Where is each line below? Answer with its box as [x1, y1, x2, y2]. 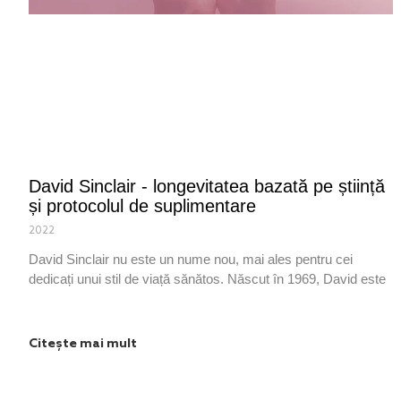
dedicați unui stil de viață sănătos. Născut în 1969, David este [29, 271, 386, 287]
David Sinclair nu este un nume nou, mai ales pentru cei [29, 252, 353, 268]
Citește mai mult [29, 337, 137, 353]
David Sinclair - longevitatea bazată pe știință [29, 176, 385, 197]
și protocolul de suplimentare [29, 196, 256, 217]
